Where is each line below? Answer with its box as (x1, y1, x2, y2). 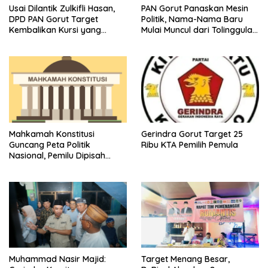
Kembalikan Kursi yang (9, 24, 101, 35)
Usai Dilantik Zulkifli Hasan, (9, 2, 115, 14)
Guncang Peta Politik (9, 139, 90, 150)
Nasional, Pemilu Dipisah (9, 150, 105, 161)
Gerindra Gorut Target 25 (141, 128, 243, 139)
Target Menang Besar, (141, 254, 230, 265)
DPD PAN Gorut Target (9, 13, 98, 25)
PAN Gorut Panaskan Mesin (141, 2, 248, 14)
